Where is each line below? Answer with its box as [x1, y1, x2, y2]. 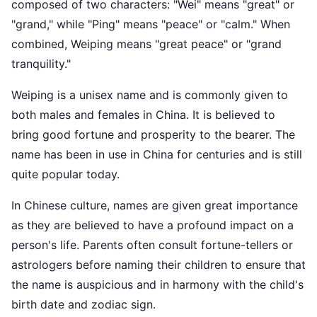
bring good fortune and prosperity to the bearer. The [11, 127, 295, 142]
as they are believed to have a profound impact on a [11, 218, 294, 232]
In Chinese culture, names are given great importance [11, 198, 298, 212]
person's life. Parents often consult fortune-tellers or [11, 238, 293, 252]
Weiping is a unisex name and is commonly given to [11, 88, 288, 102]
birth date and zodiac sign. [11, 297, 156, 311]
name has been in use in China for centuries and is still [11, 147, 302, 161]
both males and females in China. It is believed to [11, 108, 275, 122]
